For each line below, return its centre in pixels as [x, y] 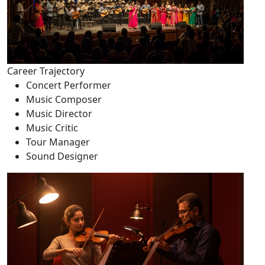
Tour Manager [58, 142]
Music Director [59, 113]
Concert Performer [69, 85]
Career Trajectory [46, 71]
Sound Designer [62, 156]
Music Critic [52, 127]
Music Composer [64, 99]
